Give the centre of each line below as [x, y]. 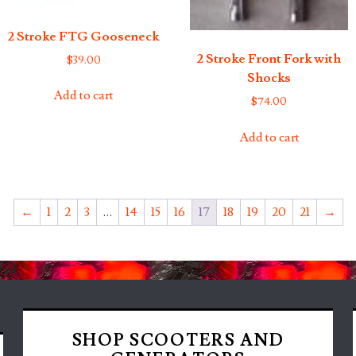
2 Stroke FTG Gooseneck [84, 36]
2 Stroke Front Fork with [269, 59]
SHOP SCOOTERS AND [178, 341]
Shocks [269, 78]
